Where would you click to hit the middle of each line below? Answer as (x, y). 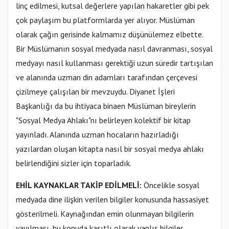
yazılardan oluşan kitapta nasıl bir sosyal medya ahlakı (110, 149)
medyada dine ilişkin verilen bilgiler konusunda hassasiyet (112, 200)
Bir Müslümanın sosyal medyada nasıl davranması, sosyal (114, 49)
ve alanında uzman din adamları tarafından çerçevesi (107, 77)
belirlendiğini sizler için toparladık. (74, 163)
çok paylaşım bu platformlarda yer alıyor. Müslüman (105, 20)
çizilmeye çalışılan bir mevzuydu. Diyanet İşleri (95, 92)
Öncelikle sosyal (171, 185)
